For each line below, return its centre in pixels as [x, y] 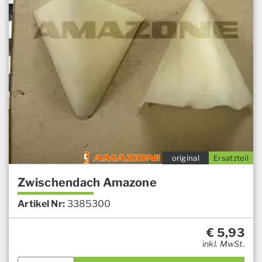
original [185, 158]
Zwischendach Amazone [87, 182]
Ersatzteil [231, 158]
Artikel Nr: [42, 204]
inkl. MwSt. [223, 243]
